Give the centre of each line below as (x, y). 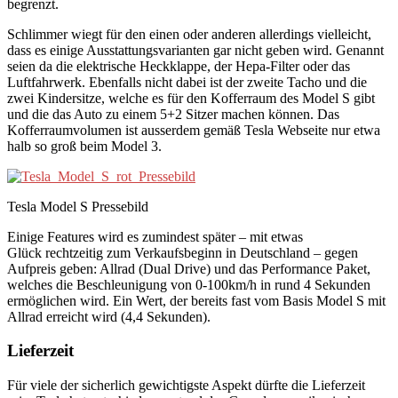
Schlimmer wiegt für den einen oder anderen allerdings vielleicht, (189, 34)
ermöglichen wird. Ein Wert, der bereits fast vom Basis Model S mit (196, 300)
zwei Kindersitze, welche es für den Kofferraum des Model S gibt (191, 98)
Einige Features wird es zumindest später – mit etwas (155, 236)
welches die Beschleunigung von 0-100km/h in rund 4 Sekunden (189, 284)
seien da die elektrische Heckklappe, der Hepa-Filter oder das (179, 66)
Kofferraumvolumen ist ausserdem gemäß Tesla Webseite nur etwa (194, 130)
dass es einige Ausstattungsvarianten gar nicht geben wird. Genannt (195, 50)
